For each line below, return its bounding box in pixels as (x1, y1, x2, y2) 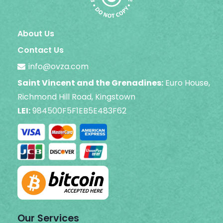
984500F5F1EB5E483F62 (32, 105, 126, 117)
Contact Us (17, 44, 64, 56)
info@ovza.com (28, 61, 89, 73)
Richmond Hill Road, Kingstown (17, 91, 135, 103)
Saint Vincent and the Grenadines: (17, 77, 163, 89)
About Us (17, 28, 54, 40)
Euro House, (165, 77, 210, 89)
